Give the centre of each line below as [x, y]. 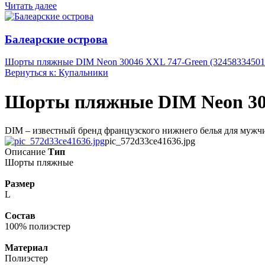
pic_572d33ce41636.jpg [150, 141]
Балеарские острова [56, 39]
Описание [25, 152]
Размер [20, 184]
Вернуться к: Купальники [56, 73]
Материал [26, 248]
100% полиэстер [38, 227]
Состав [20, 216]
